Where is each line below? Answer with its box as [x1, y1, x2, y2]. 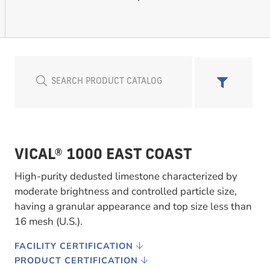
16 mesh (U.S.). [14, 214, 83, 228]
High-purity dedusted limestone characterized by [14, 169, 237, 183]
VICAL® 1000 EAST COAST [14, 148, 192, 163]
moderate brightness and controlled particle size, [14, 184, 237, 198]
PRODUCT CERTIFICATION [14, 254, 141, 266]
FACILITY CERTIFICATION [14, 239, 136, 252]
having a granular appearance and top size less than [14, 199, 252, 213]
